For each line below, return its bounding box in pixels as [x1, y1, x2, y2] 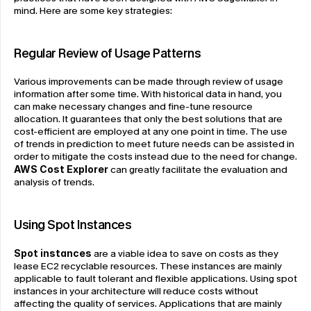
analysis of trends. [14, 175, 94, 189]
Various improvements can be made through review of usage [14, 74, 283, 88]
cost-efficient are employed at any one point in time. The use [14, 124, 287, 138]
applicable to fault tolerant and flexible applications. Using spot [14, 271, 297, 285]
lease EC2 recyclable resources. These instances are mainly [14, 259, 282, 273]
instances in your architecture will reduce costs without [14, 284, 258, 298]
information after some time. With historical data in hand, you [14, 87, 282, 101]
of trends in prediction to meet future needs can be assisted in [14, 137, 294, 151]
